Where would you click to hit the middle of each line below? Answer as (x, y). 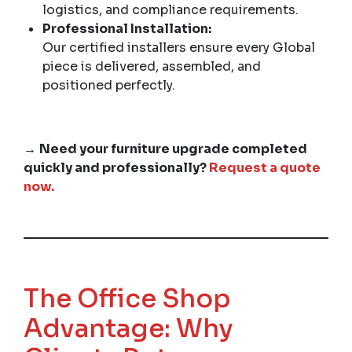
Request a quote (265, 167)
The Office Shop (127, 298)
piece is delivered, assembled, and (152, 66)
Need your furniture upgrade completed (173, 148)
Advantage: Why (128, 328)
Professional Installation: (127, 28)
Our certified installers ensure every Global (179, 47)
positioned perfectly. (109, 85)
